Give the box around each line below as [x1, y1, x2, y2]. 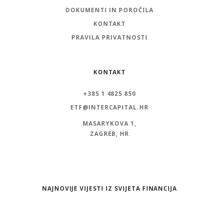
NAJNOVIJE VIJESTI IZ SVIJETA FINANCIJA [42, 184, 177, 193]
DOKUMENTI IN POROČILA [66, 6, 153, 15]
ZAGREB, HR [89, 130, 130, 138]
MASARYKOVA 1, [83, 119, 136, 128]
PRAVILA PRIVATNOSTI [71, 33, 148, 42]
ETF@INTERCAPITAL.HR [70, 103, 149, 112]
